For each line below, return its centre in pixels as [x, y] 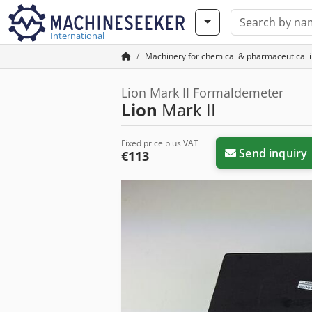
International [77, 36]
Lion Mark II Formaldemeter [202, 93]
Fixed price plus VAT [160, 143]
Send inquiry [273, 153]
